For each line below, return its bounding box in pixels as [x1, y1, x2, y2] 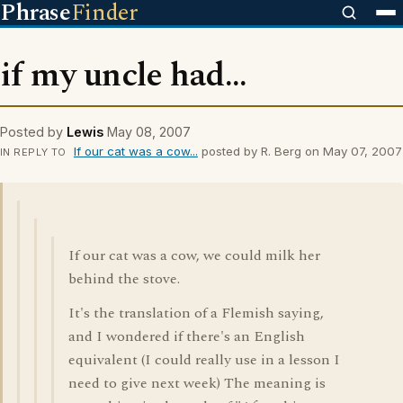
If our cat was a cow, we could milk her [68, 245, 320, 266]
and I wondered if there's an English [68, 326, 305, 347]
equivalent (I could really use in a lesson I [68, 349, 340, 371]
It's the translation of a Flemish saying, [68, 302, 324, 324]
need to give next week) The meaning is [68, 372, 326, 394]
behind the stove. [68, 268, 180, 290]
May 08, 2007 [107, 124, 191, 139]
